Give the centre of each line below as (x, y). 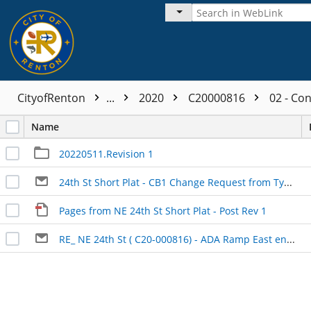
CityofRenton (53, 98)
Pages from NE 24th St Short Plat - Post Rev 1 (162, 210)
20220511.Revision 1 (106, 153)
